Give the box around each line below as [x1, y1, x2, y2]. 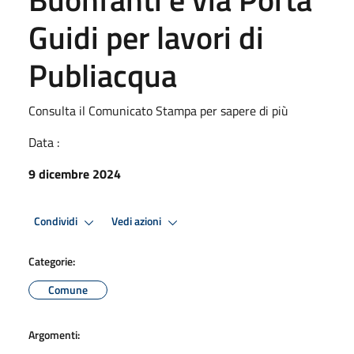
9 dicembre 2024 [28, 164, 121, 183]
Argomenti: [28, 326, 80, 343]
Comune [48, 281, 88, 298]
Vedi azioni [111, 213, 164, 231]
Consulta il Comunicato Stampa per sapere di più [28, 100, 288, 120]
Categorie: [28, 252, 75, 269]
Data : [28, 132, 59, 152]
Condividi [34, 213, 80, 231]
